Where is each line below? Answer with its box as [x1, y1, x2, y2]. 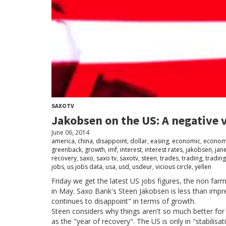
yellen [195, 162, 211, 172]
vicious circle [155, 162, 192, 172]
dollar [130, 137, 147, 146]
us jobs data [67, 162, 102, 172]
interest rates [145, 145, 183, 154]
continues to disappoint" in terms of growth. [51, 196, 196, 206]
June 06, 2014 [51, 128, 89, 137]
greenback [51, 145, 82, 154]
